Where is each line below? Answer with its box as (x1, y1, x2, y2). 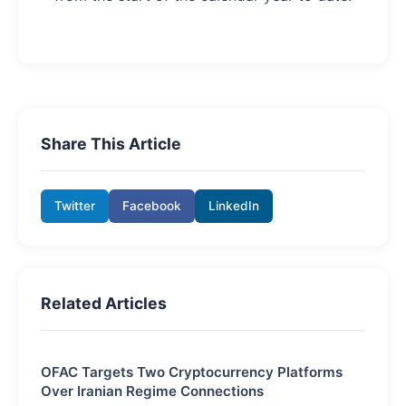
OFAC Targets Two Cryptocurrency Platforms (41, 362, 343, 381)
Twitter (54, 198, 95, 213)
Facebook (122, 198, 181, 213)
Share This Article (41, 133, 181, 153)
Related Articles (41, 293, 167, 313)
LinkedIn (208, 198, 259, 213)
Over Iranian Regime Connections (41, 382, 264, 400)
